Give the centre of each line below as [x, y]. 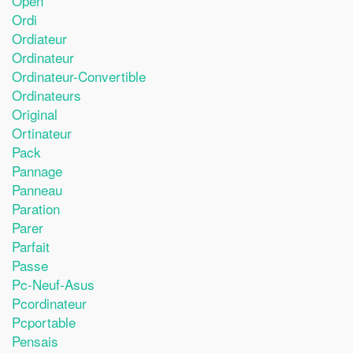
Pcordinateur [49, 303]
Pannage [37, 170]
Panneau [37, 189]
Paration [36, 208]
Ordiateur [39, 38]
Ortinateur [42, 132]
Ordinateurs [46, 95]
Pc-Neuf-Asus [53, 284]
